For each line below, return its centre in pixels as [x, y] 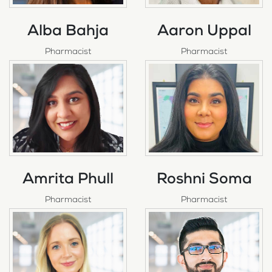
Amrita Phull [68, 180]
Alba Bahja [68, 32]
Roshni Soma [204, 180]
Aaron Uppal [204, 32]
